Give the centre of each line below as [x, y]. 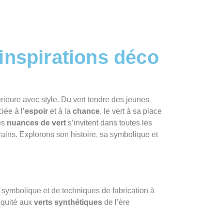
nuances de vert [36, 123]
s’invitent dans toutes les [109, 123]
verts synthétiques [68, 202]
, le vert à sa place [131, 111]
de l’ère [116, 202]
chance [86, 111]
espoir [36, 111]
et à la [60, 111]
